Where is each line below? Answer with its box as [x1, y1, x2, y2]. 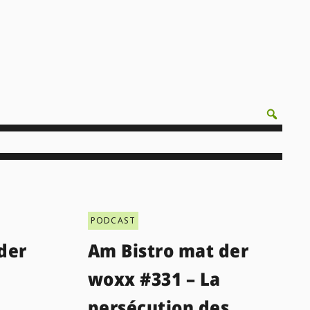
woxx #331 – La [87, 266, 221, 291]
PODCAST [90, 214, 136, 226]
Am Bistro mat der [87, 237, 249, 263]
